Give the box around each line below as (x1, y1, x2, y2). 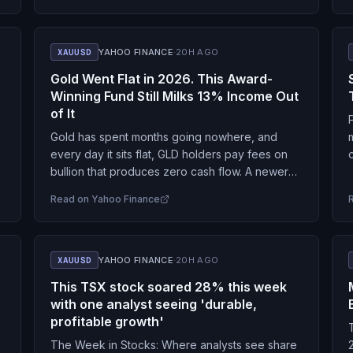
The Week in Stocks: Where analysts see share (50, 338, 297, 351)
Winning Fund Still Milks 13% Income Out (50, 88, 299, 104)
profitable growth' (50, 314, 164, 329)
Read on (50, 193, 91, 205)
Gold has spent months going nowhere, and (50, 130, 277, 143)
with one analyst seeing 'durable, (50, 296, 257, 312)
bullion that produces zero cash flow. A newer (50, 165, 288, 178)
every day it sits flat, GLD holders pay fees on (50, 147, 288, 161)
